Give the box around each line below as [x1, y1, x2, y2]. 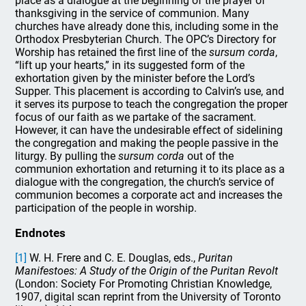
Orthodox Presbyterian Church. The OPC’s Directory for [15, 33, 277, 46]
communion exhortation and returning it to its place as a [15, 163, 286, 176]
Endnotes [15, 226, 66, 240]
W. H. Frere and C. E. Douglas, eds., [27, 251, 199, 264]
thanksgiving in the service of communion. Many [15, 7, 250, 20]
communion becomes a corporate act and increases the [15, 189, 283, 201]
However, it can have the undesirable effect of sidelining [15, 124, 283, 137]
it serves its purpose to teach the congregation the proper [15, 98, 288, 111]
